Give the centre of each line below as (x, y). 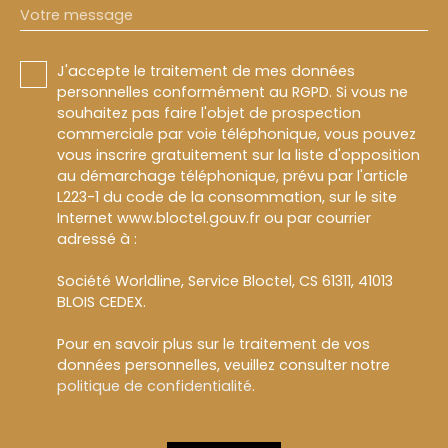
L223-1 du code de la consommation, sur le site (227, 196)
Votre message (76, 14)
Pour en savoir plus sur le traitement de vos (213, 343)
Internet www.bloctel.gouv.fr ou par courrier (214, 217)
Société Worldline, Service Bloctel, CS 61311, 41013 (225, 280)
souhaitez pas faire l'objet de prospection (209, 112)
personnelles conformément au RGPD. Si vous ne (232, 91)
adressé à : (97, 238)
